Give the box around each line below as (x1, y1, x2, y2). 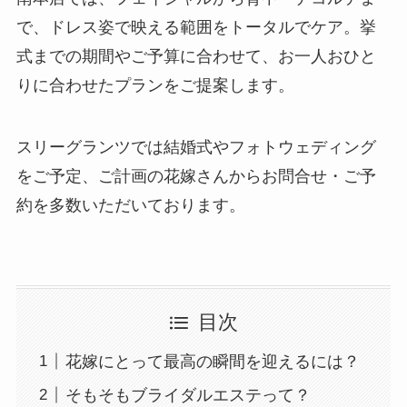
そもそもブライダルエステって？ (65, 385, 311, 404)
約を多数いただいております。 (15, 196, 245, 215)
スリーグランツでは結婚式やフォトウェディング (15, 138, 376, 157)
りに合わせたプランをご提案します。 (15, 76, 294, 95)
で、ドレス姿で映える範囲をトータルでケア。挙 (15, 18, 376, 37)
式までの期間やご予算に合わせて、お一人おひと (15, 47, 376, 66)
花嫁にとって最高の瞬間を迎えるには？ (65, 352, 360, 371)
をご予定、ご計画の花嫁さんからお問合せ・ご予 (15, 167, 376, 186)
